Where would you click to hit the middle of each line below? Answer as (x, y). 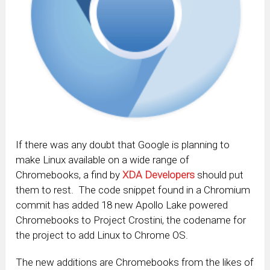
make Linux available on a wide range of (103, 160)
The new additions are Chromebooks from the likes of (135, 262)
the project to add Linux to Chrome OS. (102, 235)
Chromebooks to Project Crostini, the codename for (131, 220)
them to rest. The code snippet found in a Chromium (133, 190)
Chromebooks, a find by (69, 175)
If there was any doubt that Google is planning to (123, 145)
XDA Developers (159, 175)
